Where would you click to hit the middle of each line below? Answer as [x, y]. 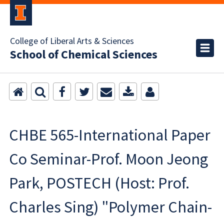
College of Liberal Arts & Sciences [72, 41]
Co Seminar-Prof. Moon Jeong [108, 159]
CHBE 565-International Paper [110, 135]
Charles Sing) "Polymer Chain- [110, 207]
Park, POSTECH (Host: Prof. [99, 183]
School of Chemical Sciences [84, 55]
